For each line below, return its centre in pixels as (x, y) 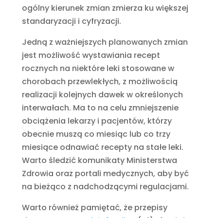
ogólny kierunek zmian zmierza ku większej (105, 8)
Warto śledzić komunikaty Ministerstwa (99, 160)
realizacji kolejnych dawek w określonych (102, 94)
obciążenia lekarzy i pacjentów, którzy (97, 121)
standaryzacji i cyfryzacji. (71, 21)
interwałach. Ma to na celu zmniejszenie (100, 108)
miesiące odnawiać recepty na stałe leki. (102, 147)
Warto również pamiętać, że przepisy (94, 207)
